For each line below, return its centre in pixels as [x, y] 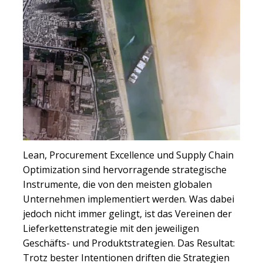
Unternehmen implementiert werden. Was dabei [129, 199]
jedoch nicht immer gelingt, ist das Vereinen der [127, 214]
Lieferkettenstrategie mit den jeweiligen [111, 229]
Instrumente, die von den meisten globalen [117, 185]
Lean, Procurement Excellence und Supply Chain [128, 155]
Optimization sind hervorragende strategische [125, 170]
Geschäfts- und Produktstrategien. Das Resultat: [129, 243]
